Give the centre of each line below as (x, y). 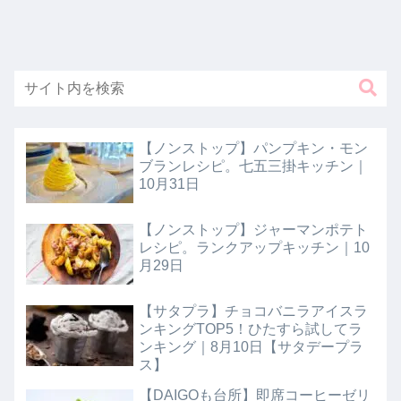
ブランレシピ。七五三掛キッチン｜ (254, 166)
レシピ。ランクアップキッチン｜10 (255, 247)
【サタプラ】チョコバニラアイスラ (254, 311)
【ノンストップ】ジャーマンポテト (254, 229)
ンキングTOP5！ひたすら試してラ (251, 329)
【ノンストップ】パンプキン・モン (254, 148)
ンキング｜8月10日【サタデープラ (252, 347)
